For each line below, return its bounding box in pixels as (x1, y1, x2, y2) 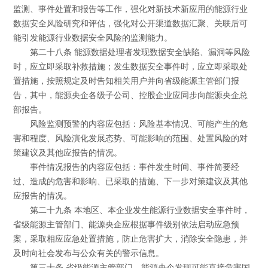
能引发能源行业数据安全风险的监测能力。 (13, 33, 173, 43)
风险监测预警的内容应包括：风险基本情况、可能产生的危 (29, 120, 248, 129)
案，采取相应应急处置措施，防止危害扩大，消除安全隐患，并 (13, 234, 248, 244)
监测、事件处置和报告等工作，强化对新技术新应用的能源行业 (13, 5, 248, 14)
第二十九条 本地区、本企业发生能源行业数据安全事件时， (29, 206, 250, 215)
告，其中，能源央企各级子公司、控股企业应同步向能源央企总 (13, 91, 248, 100)
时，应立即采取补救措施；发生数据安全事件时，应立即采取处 (13, 62, 248, 72)
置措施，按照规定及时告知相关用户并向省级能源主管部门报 (13, 77, 240, 86)
